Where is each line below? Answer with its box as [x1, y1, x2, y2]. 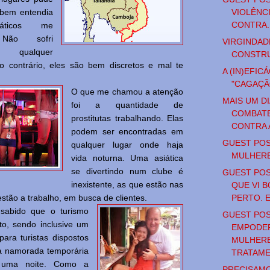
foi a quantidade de [71, 100, 183, 110]
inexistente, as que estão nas [71, 180, 183, 190]
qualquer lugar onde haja [71, 140, 183, 150]
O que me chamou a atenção [71, 87, 183, 97]
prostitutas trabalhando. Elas [71, 113, 183, 124]
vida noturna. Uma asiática [71, 153, 183, 163]
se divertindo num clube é [71, 166, 183, 177]
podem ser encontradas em [71, 127, 183, 137]
